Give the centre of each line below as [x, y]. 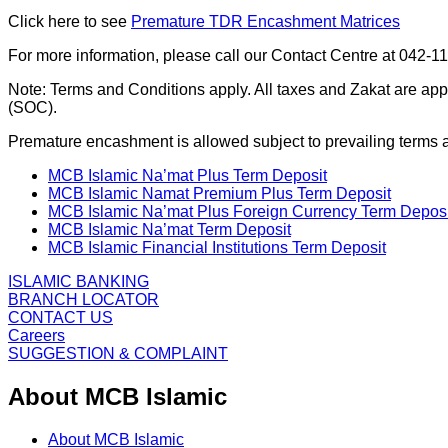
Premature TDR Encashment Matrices [265, 21]
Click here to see [69, 21]
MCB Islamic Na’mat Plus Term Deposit [187, 175]
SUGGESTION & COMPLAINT [118, 353]
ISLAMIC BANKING [78, 281]
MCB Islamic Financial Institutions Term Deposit [217, 247]
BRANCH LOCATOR [83, 299]
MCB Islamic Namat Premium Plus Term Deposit [219, 193]
